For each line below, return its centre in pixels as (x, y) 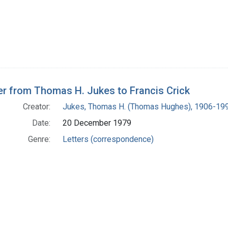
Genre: (39, 139)
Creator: (37, 107)
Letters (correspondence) (108, 139)
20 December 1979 (97, 123)
